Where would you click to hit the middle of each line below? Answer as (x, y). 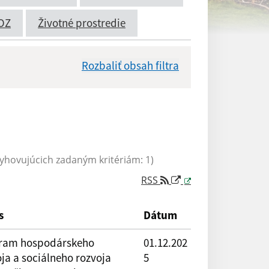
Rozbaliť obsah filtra (130, 65)
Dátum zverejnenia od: (97, 84)
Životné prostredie (82, 23)
